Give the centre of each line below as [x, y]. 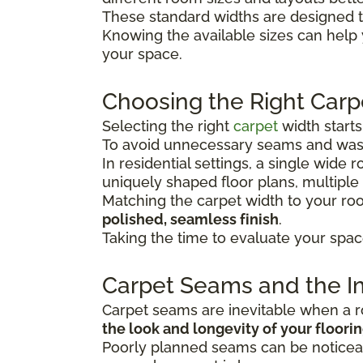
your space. [142, 53]
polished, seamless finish [190, 219]
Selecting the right [168, 126]
